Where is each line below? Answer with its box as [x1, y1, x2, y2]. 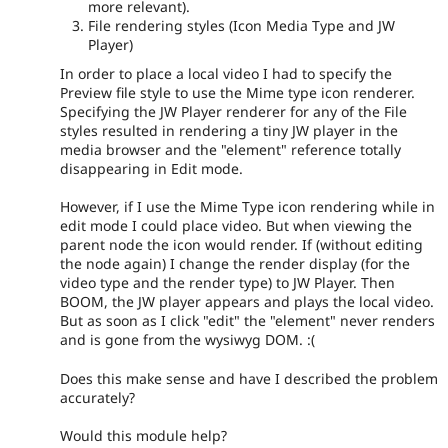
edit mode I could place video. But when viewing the [60, 216, 412, 236]
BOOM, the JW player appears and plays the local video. [60, 292, 434, 312]
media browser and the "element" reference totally [60, 139, 401, 159]
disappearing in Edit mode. [60, 158, 243, 178]
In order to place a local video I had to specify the [60, 63, 392, 83]
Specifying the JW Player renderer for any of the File [60, 101, 407, 121]
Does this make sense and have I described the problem [60, 368, 438, 388]
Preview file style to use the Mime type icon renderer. [60, 82, 415, 102]
